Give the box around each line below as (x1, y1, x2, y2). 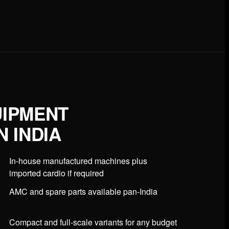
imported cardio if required (9, 167, 104, 179)
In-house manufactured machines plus (9, 155, 147, 167)
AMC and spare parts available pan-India (9, 186, 157, 198)
